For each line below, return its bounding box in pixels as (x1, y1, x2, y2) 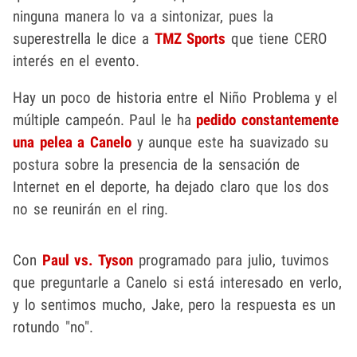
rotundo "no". (13, 317, 93, 336)
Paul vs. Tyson (37, 250, 139, 269)
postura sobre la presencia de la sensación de (13, 155, 300, 174)
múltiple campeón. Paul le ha (13, 110, 197, 129)
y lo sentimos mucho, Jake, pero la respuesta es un (13, 295, 336, 314)
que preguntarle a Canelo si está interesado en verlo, (13, 273, 342, 292)
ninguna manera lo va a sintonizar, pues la (13, 6, 273, 25)
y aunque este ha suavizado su (131, 132, 329, 151)
